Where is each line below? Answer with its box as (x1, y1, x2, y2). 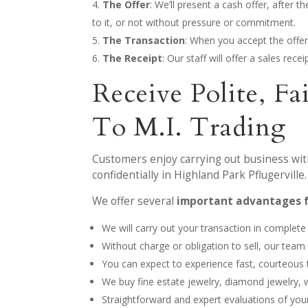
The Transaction (102, 33, 186, 47)
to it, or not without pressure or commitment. (92, 15, 296, 29)
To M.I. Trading (92, 109, 287, 145)
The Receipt (102, 51, 163, 65)
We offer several (92, 193, 177, 208)
